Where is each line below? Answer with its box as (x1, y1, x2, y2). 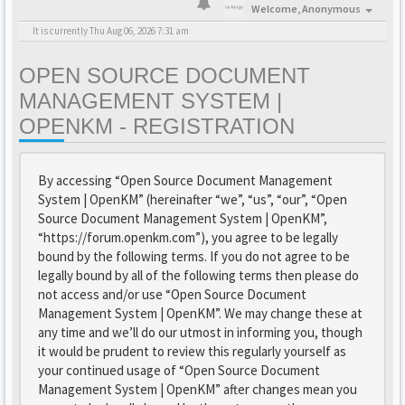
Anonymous (302, 2, 361, 15)
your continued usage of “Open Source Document (38, 362, 320, 379)
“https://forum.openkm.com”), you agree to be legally (38, 229, 338, 246)
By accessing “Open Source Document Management (38, 172, 333, 189)
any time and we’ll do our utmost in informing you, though (38, 324, 363, 341)
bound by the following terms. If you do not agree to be (38, 248, 350, 265)
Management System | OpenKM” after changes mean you (38, 381, 357, 398)
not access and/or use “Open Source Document (38, 286, 306, 303)
